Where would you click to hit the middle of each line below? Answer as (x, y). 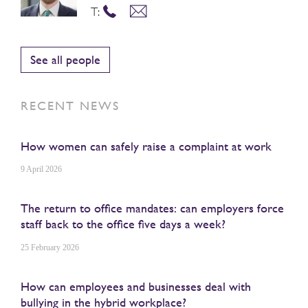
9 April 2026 (41, 169)
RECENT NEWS (70, 105)
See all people (65, 59)
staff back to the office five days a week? (123, 224)
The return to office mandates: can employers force (152, 208)
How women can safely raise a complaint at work (146, 146)
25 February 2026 (50, 247)
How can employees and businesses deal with (136, 286)
